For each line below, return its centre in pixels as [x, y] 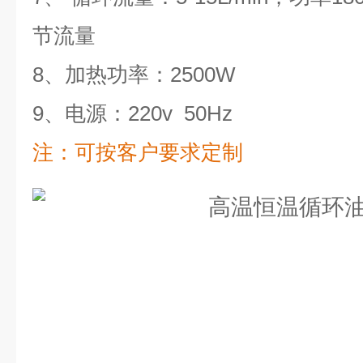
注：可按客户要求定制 [138, 152]
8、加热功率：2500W [134, 75]
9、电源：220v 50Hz [132, 113]
